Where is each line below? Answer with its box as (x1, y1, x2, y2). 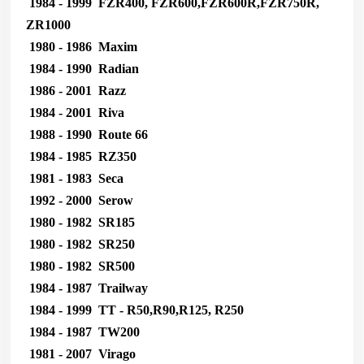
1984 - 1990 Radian (25, 61, 139, 76)
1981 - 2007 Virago (25, 346, 136, 361)
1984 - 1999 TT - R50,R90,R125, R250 (25, 302, 244, 317)
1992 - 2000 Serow (25, 193, 133, 207)
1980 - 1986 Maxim (25, 39, 137, 54)
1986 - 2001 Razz (25, 83, 126, 97)
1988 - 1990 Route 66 (25, 127, 148, 141)
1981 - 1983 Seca (25, 171, 123, 185)
